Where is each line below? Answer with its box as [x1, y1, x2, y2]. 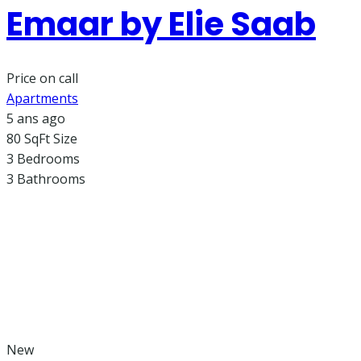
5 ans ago [6, 110, 65, 128]
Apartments [6, 89, 78, 108]
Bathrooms [17, 170, 85, 189]
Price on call [6, 69, 78, 88]
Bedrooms [17, 150, 80, 168]
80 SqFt [6, 130, 50, 148]
